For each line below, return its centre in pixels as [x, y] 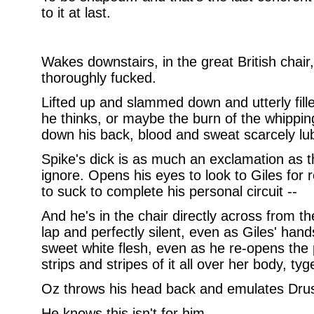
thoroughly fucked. [98, 78]
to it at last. [76, 13]
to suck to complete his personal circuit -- [169, 191]
